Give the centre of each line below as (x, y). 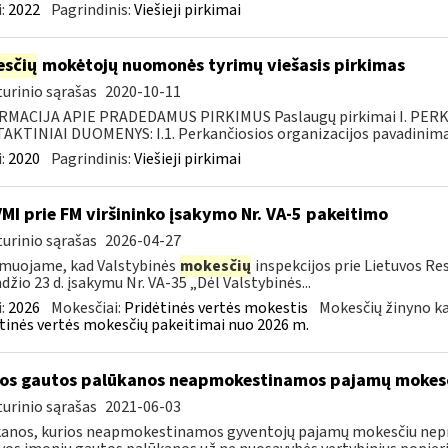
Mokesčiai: (87, 308)
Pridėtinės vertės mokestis (215, 308)
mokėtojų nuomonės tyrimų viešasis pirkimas (221, 65)
